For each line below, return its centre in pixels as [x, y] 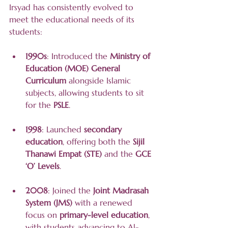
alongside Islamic [100, 81]
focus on [42, 215]
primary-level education [104, 215]
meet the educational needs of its [73, 20]
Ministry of [131, 56]
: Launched [63, 130]
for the [39, 105]
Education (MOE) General [74, 68]
